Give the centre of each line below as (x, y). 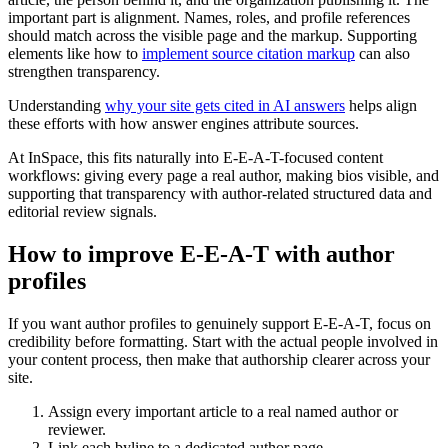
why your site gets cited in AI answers (225, 106)
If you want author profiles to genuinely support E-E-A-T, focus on (219, 323)
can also (382, 54)
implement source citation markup (248, 54)
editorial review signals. (82, 212)
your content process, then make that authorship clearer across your (219, 359)
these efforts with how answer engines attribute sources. (183, 124)
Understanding (56, 106)
